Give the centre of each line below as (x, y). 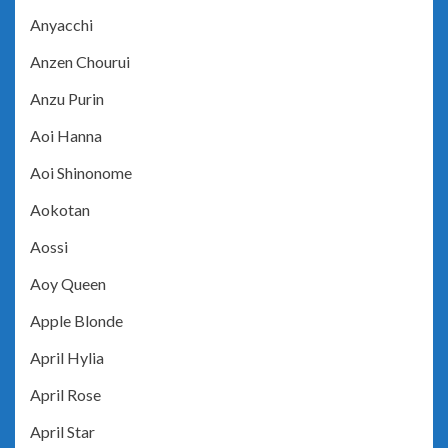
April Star (62, 432)
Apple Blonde (76, 321)
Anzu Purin (67, 99)
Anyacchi (61, 25)
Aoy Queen (68, 284)
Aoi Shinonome (81, 173)
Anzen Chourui (80, 62)
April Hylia (67, 358)
